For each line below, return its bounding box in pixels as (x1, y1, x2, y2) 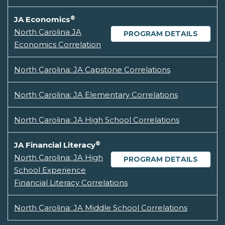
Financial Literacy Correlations (14, 178, 128, 188)
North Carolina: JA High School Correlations (14, 115, 179, 125)
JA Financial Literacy (14, 140, 95, 150)
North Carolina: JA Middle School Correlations (14, 203, 187, 213)
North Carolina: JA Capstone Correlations (14, 65, 170, 75)
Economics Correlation (14, 40, 101, 50)
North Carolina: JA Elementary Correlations (14, 90, 178, 100)
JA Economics (14, 15, 70, 25)
